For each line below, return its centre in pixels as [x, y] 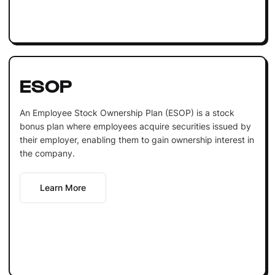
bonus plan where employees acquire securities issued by [135, 126]
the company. [47, 153]
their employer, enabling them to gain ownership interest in [137, 139]
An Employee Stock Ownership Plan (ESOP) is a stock [127, 112]
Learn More [63, 187]
